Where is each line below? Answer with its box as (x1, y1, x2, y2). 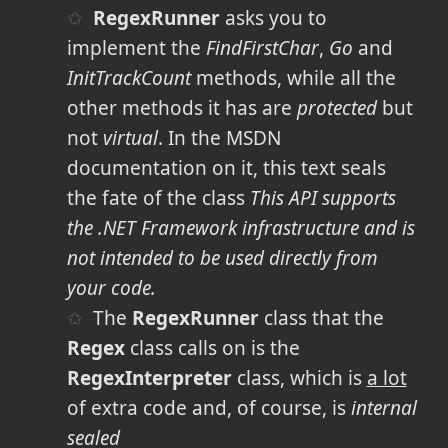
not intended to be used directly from (66, 244, 378, 271)
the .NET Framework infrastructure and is (66, 214, 415, 241)
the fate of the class (66, 184, 250, 211)
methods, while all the (190, 64, 396, 91)
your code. (66, 274, 156, 301)
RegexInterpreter (66, 364, 232, 391)
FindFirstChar (205, 34, 319, 61)
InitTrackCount (66, 64, 191, 91)
